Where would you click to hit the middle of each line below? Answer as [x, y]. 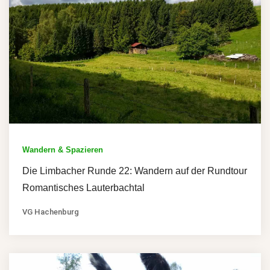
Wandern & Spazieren [63, 149]
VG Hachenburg [51, 212]
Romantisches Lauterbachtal [83, 187]
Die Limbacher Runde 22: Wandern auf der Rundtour [135, 171]
